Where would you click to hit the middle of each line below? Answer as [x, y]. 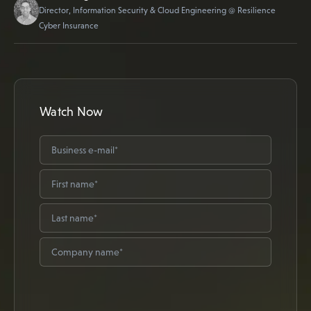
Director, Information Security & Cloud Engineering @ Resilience [158, 10]
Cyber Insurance [69, 26]
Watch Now [72, 111]
